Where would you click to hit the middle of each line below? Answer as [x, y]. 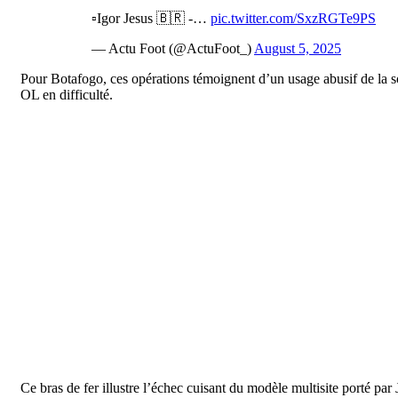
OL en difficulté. [67, 95]
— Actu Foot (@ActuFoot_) [173, 49]
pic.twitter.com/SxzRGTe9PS [293, 19]
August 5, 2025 [298, 49]
